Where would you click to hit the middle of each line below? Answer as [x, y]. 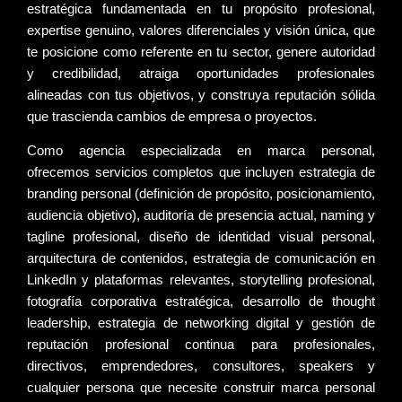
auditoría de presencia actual [228, 215]
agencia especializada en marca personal [225, 151]
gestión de [343, 323]
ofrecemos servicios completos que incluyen [163, 172]
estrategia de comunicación [274, 258]
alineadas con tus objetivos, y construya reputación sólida [201, 95]
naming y [348, 215]
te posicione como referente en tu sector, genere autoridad [201, 52]
